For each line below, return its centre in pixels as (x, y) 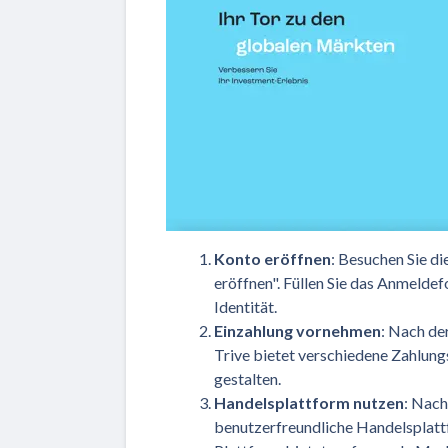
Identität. (245, 306)
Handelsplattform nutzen (309, 402)
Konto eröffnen (272, 258)
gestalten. (247, 378)
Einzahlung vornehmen (297, 330)
